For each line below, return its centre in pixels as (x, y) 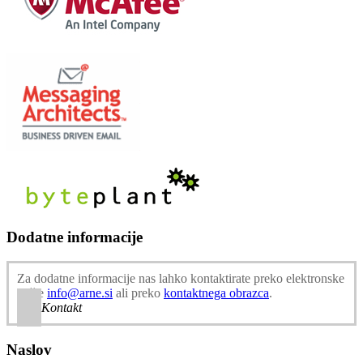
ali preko (138, 293)
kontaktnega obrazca (216, 293)
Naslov (29, 349)
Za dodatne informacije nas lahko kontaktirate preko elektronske (181, 279)
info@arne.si (80, 293)
